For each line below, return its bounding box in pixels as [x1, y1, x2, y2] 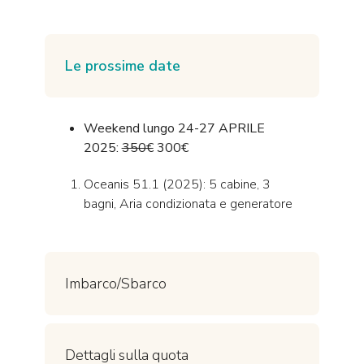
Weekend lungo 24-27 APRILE [83, 119, 265, 138]
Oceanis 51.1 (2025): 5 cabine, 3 [83, 175, 271, 193]
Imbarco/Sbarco [65, 273, 167, 293]
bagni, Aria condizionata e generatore [83, 194, 292, 213]
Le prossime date [65, 56, 180, 76]
